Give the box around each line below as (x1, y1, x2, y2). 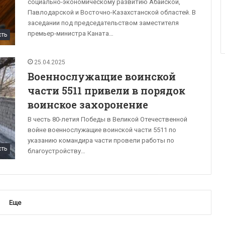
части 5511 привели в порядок (28, 84, 185, 97)
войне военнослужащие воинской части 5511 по (28, 126, 176, 134)
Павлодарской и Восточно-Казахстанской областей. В (28, 9, 196, 17)
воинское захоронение (28, 98, 148, 111)
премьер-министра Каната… (28, 30, 114, 38)
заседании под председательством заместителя (28, 19, 179, 27)
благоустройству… (28, 147, 85, 155)
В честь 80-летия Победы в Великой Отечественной (28, 116, 187, 124)
